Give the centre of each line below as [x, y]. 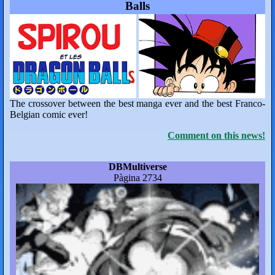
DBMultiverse [137, 167]
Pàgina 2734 [137, 178]
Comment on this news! [216, 135]
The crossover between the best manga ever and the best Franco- [137, 103]
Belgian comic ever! [49, 114]
